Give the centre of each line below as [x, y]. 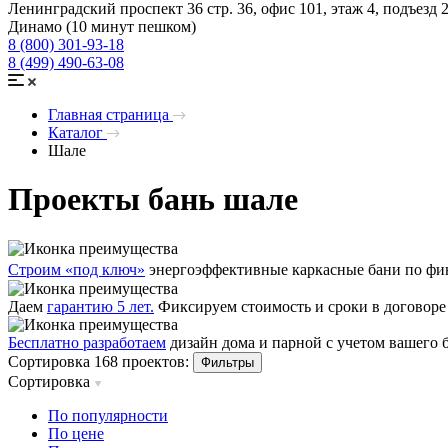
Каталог [75, 132]
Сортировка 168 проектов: [98, 361]
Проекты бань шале [153, 199]
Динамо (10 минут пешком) [102, 26]
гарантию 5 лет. [100, 306]
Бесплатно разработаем [87, 342]
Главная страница [108, 114]
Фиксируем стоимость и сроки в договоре [300, 306]
